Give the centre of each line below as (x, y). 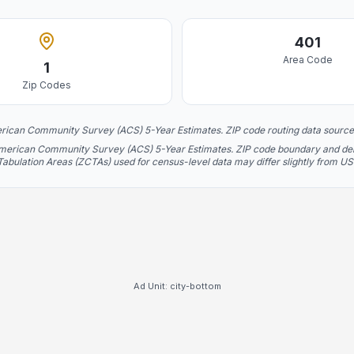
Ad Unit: (151, 286)
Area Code (308, 60)
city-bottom (195, 286)
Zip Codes (46, 85)
